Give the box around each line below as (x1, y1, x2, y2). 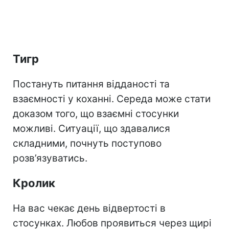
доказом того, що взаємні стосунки (13, 107, 179, 120)
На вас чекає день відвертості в (13, 202, 166, 214)
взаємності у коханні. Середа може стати (13, 93, 211, 105)
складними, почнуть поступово (13, 137, 162, 149)
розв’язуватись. (13, 152, 87, 164)
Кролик (13, 176, 55, 190)
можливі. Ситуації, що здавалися (13, 122, 170, 134)
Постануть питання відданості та (13, 78, 170, 90)
